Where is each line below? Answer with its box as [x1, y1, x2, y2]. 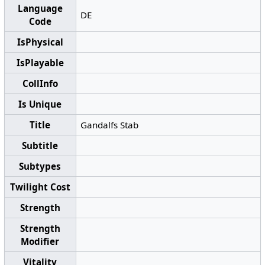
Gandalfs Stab [80, 118, 139, 131]
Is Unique [18, 98, 62, 110]
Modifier [21, 235, 60, 247]
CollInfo [22, 77, 58, 89]
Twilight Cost [9, 180, 70, 193]
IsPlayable [16, 56, 64, 69]
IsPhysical [17, 35, 63, 48]
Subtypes [19, 160, 62, 172]
